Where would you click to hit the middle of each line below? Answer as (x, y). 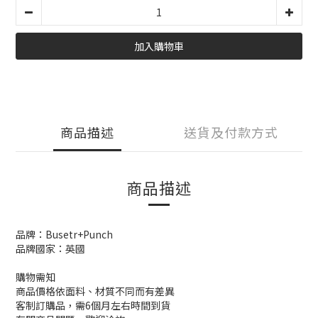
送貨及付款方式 (231, 132)
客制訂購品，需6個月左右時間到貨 (93, 305)
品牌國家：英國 (50, 248)
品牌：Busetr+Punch (64, 234)
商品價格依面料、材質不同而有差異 (95, 291)
